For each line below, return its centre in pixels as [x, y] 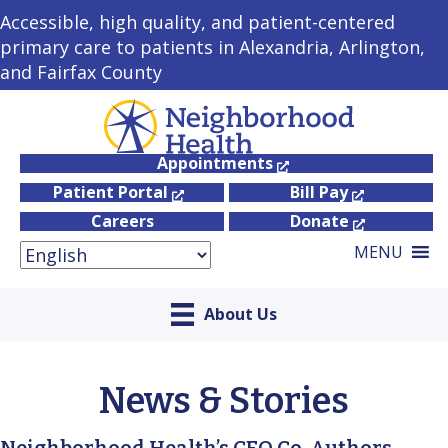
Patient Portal [110, 192]
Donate [319, 221]
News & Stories [224, 400]
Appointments [214, 163]
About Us [240, 313]
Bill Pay [319, 192]
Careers [122, 221]
